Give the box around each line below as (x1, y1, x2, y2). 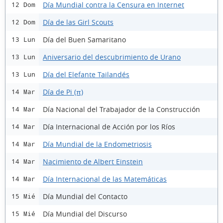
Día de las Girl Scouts (43, 17, 113, 27)
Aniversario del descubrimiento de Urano (43, 52, 181, 62)
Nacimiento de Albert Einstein (43, 156, 143, 166)
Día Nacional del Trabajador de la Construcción (43, 104, 200, 114)
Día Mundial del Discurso (43, 209, 127, 219)
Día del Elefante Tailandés (43, 69, 129, 79)
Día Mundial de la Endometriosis (43, 139, 152, 149)
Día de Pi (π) (43, 87, 83, 97)
